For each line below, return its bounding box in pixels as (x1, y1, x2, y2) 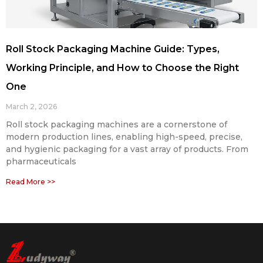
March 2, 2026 (6, 102, 57, 112)
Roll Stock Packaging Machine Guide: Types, (6, 43, 220, 55)
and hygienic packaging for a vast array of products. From (6, 144, 248, 155)
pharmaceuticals (6, 156, 76, 167)
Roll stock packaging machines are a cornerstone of (6, 119, 227, 130)
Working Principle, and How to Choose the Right (6, 62, 239, 74)
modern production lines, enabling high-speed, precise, (6, 131, 242, 143)
